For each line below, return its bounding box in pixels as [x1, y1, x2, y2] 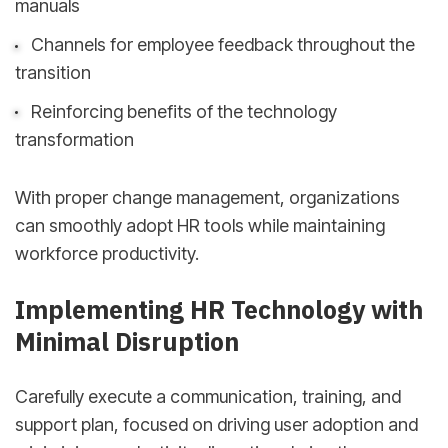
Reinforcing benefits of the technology [30, 100, 337, 122]
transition [15, 61, 91, 83]
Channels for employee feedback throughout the [30, 33, 415, 55]
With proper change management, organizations [15, 187, 400, 209]
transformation [15, 128, 134, 150]
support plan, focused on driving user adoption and [15, 413, 418, 435]
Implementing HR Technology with [15, 292, 423, 326]
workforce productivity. [15, 243, 199, 265]
